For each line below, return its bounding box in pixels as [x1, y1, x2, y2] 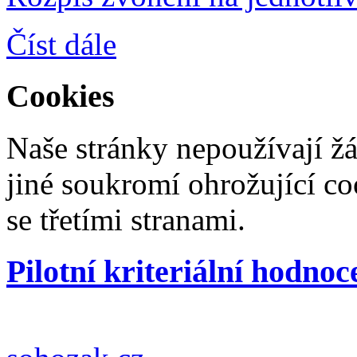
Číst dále [6, 27, 116, 62]
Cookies [6, 78, 115, 115]
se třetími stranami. [6, 202, 245, 237]
